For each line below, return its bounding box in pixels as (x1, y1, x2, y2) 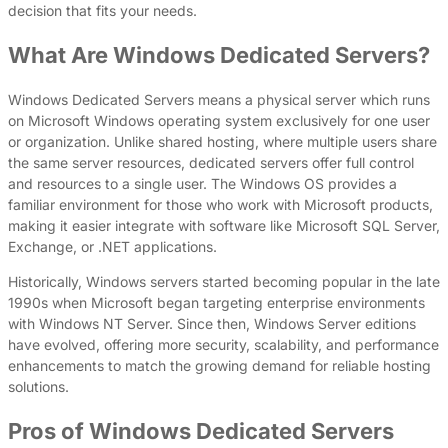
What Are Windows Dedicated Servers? (8, 41, 430, 68)
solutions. (8, 377, 69, 395)
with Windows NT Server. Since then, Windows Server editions (8, 314, 416, 332)
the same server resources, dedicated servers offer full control (8, 153, 414, 171)
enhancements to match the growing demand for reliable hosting (8, 356, 431, 374)
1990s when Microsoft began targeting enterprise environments (8, 293, 425, 311)
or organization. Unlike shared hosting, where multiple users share (8, 132, 437, 150)
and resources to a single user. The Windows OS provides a (8, 174, 397, 192)
